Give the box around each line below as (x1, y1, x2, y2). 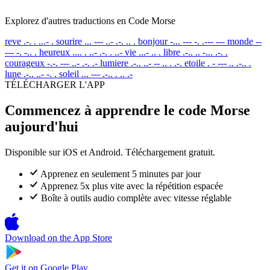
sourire (56, 36, 82, 46)
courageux (5, 57, 45, 68)
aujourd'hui (5, 118, 78, 134)
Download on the (5, 232, 71, 243)
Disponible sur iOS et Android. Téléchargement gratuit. (5, 146, 215, 157)
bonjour (138, 36, 168, 46)
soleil (59, 68, 79, 79)
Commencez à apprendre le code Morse (5, 102, 250, 118)
